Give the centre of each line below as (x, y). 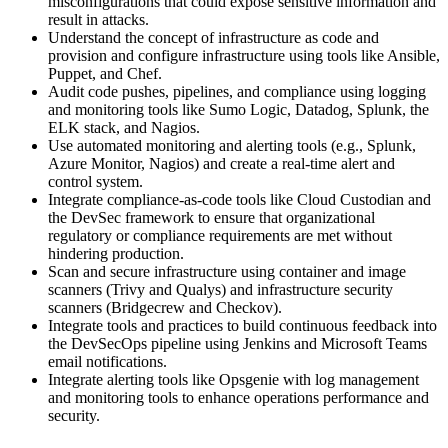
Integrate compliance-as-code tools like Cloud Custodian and (239, 199)
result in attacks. (98, 19)
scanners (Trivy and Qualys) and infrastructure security (220, 289)
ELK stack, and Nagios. (124, 127)
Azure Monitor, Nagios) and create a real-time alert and (221, 163)
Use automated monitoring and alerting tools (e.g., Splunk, (232, 145)
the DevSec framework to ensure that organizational (211, 217)
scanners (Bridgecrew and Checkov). (165, 307)
